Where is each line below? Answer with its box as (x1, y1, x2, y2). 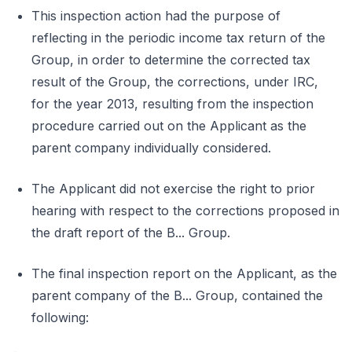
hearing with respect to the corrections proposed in (31, 203, 339, 218)
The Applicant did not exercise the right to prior (31, 181, 315, 196)
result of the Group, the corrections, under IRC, (31, 74, 318, 90)
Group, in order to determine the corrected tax (31, 52, 310, 68)
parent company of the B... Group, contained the (31, 288, 323, 303)
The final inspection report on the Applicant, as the (31, 266, 337, 281)
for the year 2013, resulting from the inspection (31, 96, 313, 112)
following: (31, 310, 89, 325)
